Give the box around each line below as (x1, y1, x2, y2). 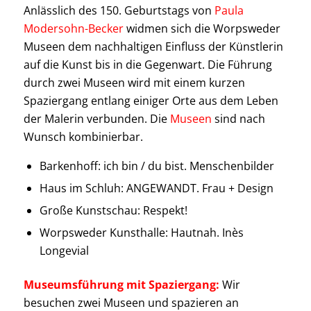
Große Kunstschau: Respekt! (39, 203, 187, 219)
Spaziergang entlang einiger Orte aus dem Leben (23, 92, 278, 108)
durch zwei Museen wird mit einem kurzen (23, 74, 245, 90)
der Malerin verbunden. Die (23, 110, 170, 126)
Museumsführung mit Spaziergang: (23, 277, 219, 293)
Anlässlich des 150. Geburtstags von (23, 2, 215, 18)
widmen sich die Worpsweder (123, 20, 280, 36)
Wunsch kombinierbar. (23, 128, 143, 144)
